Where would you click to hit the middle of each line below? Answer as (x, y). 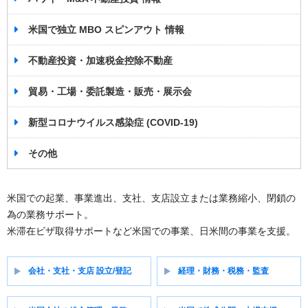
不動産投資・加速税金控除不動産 (100, 60)
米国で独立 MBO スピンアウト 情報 (106, 30)
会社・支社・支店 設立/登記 (80, 271)
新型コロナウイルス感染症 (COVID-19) (113, 122)
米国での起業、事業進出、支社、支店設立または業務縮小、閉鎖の (151, 198)
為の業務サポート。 (50, 214)
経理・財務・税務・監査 (224, 271)
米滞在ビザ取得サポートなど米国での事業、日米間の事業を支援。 (151, 231)
